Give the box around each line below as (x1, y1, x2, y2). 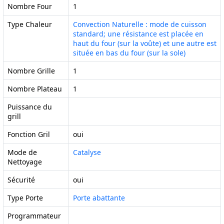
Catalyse (73, 147, 101, 157)
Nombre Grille (7, 66, 55, 75)
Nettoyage (7, 157, 42, 166)
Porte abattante (73, 193, 125, 202)
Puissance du (7, 102, 52, 111)
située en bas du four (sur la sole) (73, 48, 185, 57)
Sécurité (7, 175, 35, 184)
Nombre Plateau (7, 84, 62, 93)
